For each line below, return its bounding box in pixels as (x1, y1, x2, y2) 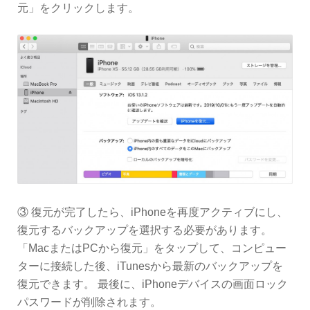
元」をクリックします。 (17, 2, 139, 15)
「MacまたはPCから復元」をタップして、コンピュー (17, 241, 286, 254)
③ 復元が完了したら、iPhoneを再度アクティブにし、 (17, 206, 288, 218)
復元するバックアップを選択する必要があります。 (17, 224, 272, 236)
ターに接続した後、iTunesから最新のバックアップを (17, 259, 283, 272)
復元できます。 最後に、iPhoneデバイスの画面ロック (17, 277, 288, 290)
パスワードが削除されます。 (17, 295, 161, 308)
